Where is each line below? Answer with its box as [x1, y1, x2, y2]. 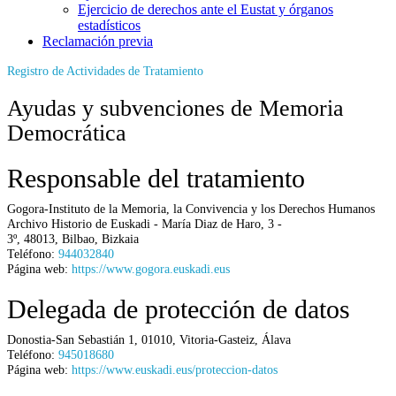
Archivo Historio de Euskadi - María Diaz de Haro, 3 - [7, 216, 282, 231]
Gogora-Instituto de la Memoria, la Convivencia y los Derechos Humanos [7, 201, 375, 216]
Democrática [7, 119, 126, 146]
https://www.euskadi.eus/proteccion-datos [72, 362, 278, 377]
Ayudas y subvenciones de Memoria [7, 95, 344, 121]
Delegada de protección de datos [7, 293, 350, 324]
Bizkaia [102, 231, 139, 246]
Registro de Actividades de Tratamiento [7, 63, 203, 78]
